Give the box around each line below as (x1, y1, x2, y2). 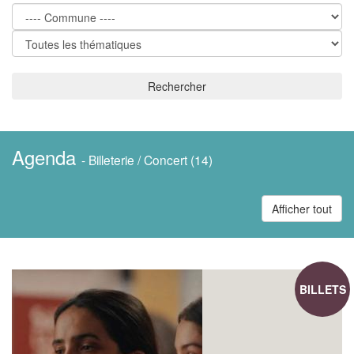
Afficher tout (272, 201, 332, 217)
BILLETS (299, 281, 346, 297)
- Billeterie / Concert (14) (81, 151, 213, 168)
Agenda (12, 143, 81, 171)
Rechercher (148, 78, 206, 94)
